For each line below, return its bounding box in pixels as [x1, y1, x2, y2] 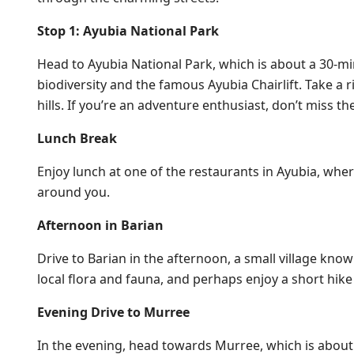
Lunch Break [37, 130, 117, 147]
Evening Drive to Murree [37, 303, 190, 321]
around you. [37, 183, 110, 201]
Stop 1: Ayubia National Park [37, 22, 219, 40]
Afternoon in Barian [37, 217, 164, 234]
